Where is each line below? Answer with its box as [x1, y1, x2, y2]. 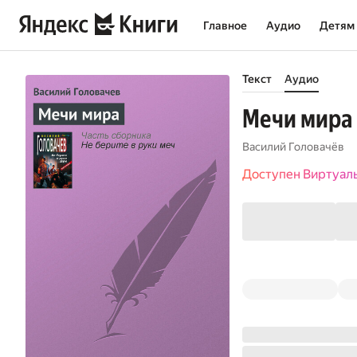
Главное [203, 19, 247, 32]
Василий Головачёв [242, 140, 344, 153]
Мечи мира [242, 104, 352, 134]
